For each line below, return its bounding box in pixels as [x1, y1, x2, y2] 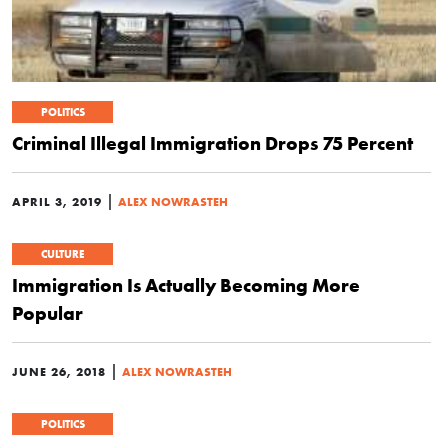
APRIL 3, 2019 [12, 193, 102, 209]
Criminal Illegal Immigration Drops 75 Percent [12, 130, 413, 155]
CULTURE [41, 246, 84, 261]
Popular [12, 300, 83, 325]
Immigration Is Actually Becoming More [12, 272, 360, 297]
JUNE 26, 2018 [12, 363, 106, 379]
